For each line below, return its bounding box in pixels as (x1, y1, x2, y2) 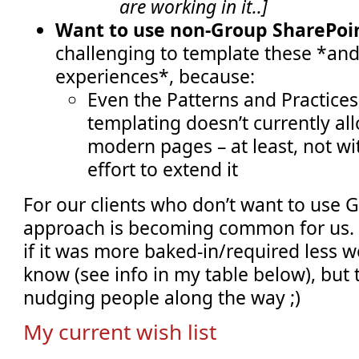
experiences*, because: (55, 63, 256, 90)
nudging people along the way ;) (23, 284, 301, 310)
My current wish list (23, 317, 217, 347)
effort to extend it (87, 156, 239, 183)
